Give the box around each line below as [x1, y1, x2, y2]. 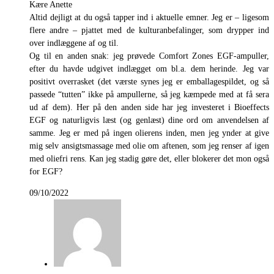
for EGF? [29, 167, 62, 177]
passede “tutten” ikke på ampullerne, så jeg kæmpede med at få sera [29, 90, 269, 100]
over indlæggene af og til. [29, 39, 119, 48]
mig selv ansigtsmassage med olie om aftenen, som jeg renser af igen [29, 141, 269, 151]
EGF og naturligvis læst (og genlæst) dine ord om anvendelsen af [29, 116, 269, 125]
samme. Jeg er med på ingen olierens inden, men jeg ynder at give [29, 128, 269, 138]
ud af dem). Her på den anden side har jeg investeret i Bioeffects [29, 103, 269, 113]
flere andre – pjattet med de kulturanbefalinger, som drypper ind [29, 26, 269, 35]
